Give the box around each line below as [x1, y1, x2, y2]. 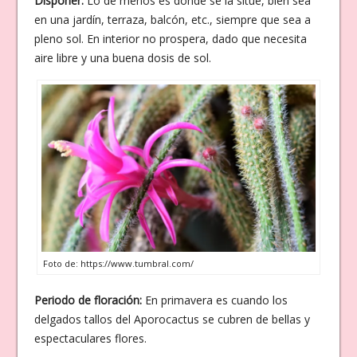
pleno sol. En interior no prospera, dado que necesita [33, 31, 307, 46]
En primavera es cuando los [141, 292, 288, 308]
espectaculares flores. [33, 330, 147, 346]
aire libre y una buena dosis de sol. [33, 50, 211, 65]
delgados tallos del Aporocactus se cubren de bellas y [33, 311, 310, 327]
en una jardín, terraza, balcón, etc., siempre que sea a [33, 12, 311, 27]
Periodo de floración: [33, 292, 142, 308]
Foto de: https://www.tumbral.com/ [42, 257, 194, 269]
